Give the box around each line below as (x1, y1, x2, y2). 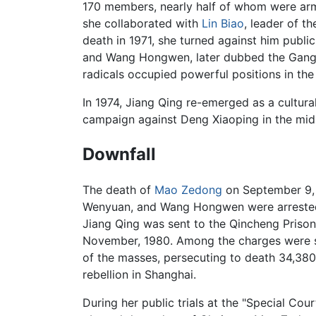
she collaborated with (83, 16, 202, 30)
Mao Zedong (154, 182, 222, 197)
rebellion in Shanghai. (83, 267, 196, 281)
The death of (83, 182, 154, 197)
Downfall (83, 143, 156, 164)
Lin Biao (202, 16, 244, 30)
